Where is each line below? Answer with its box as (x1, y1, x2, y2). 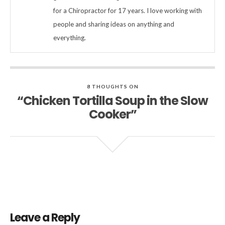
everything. (53, 34, 86, 42)
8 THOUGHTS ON (86, 83, 139, 90)
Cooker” (88, 106, 137, 123)
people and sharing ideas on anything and (53, 20, 174, 29)
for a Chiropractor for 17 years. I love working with (53, 7, 202, 15)
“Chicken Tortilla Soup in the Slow (17, 92, 208, 109)
